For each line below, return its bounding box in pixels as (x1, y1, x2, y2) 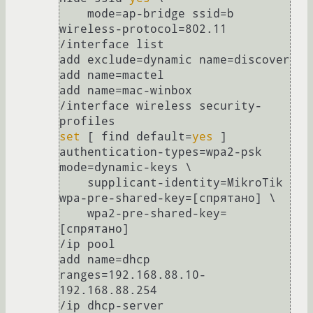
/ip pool (59, 238, 115, 252)
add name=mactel (59, 68, 164, 82)
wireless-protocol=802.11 (59, 22, 227, 36)
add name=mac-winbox (59, 84, 192, 98)
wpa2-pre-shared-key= (59, 207, 87, 221)
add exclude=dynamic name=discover (59, 53, 290, 67)
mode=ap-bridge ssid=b (59, 7, 87, 21)
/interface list (59, 38, 164, 52)
